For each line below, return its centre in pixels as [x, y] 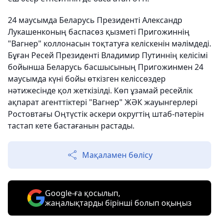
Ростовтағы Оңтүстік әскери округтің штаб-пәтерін [106, 114]
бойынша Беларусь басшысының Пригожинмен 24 [106, 67]
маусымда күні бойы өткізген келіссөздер [87, 78]
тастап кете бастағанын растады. [71, 125]
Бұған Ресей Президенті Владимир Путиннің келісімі [108, 55]
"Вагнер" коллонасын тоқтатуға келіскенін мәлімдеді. [109, 43]
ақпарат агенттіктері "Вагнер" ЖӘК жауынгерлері [103, 102]
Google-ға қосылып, [83, 193]
